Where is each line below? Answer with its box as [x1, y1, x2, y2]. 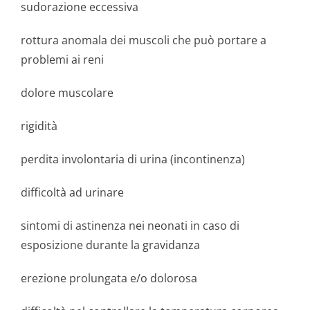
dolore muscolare [21, 85, 113, 100]
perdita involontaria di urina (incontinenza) [21, 152, 245, 167]
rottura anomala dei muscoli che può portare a [21, 33, 266, 48]
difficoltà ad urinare [21, 185, 124, 200]
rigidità [21, 118, 57, 134]
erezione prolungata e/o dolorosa [21, 271, 197, 286]
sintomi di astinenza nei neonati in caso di [21, 218, 239, 233]
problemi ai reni [21, 52, 104, 67]
